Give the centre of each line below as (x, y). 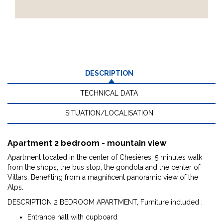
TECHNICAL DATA (109, 93)
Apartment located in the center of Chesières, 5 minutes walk (105, 157)
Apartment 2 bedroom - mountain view (87, 143)
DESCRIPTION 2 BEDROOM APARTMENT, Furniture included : (105, 202)
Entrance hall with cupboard (72, 217)
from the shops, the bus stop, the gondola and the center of (104, 167)
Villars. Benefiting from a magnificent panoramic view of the (103, 177)
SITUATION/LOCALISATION (109, 113)
